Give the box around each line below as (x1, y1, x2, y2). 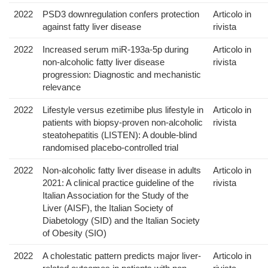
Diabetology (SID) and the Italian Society (42, 215, 200, 226)
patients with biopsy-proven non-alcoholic (42, 117, 203, 128)
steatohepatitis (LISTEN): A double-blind (42, 130, 197, 141)
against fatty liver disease (42, 22, 141, 32)
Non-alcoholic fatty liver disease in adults (42, 165, 201, 176)
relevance (42, 82, 81, 93)
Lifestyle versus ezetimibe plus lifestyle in (42, 105, 203, 115)
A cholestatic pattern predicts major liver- (42, 251, 201, 261)
